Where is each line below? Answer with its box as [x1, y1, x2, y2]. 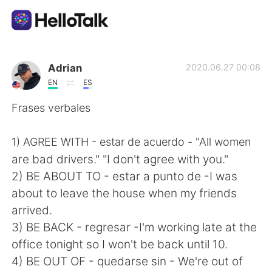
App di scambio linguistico [27, 52, 161, 65]
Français [114, 239, 151, 251]
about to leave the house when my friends [12, 185, 237, 200]
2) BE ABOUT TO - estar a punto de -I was [12, 168, 238, 183]
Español [114, 209, 149, 221]
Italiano [27, 123, 65, 136]
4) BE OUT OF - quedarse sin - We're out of [12, 253, 243, 268]
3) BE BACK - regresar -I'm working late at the [12, 219, 257, 234]
